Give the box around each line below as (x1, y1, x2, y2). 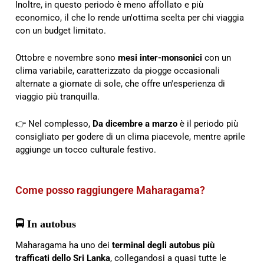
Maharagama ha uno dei (15, 240, 112, 251)
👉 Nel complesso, (15, 118, 93, 129)
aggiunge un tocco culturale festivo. (15, 144, 156, 155)
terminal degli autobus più (112, 240, 214, 251)
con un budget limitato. (15, 25, 106, 36)
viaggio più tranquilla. (15, 91, 100, 102)
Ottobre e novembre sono (15, 52, 118, 63)
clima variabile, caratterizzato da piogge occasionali (15, 65, 220, 76)
